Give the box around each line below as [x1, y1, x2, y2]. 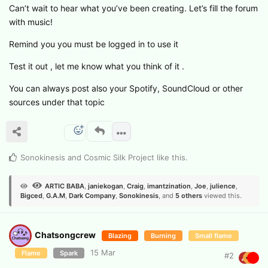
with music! [9, 16, 53, 27]
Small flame [195, 231, 232, 240]
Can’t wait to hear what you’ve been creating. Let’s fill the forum [9, 2, 258, 13]
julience [210, 181, 236, 190]
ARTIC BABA [45, 181, 84, 190]
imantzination [147, 181, 191, 190]
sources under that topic [9, 96, 107, 107]
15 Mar [90, 247, 115, 257]
